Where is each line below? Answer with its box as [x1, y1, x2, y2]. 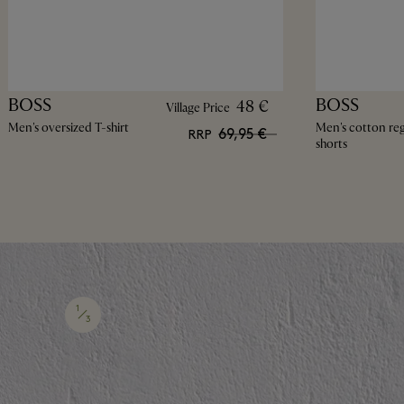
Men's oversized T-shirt [7, 119, 129, 135]
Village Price [165, 99, 230, 115]
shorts [315, 135, 347, 151]
